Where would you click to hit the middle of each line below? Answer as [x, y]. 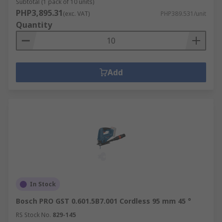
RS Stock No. [33, 215]
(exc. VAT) [76, 14]
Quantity [34, 25]
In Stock [43, 184]
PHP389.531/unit [183, 14]
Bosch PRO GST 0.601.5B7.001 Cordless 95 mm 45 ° [104, 201]
